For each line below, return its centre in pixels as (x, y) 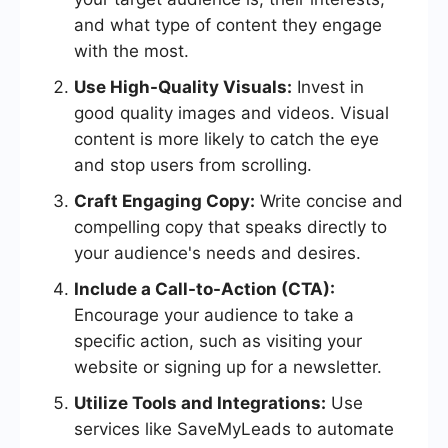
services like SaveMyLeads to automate (234, 429)
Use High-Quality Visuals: (183, 87)
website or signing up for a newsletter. (228, 367)
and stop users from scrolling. (193, 165)
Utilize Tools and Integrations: (200, 403)
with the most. (131, 51)
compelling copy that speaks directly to (230, 227)
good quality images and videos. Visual (231, 113)
